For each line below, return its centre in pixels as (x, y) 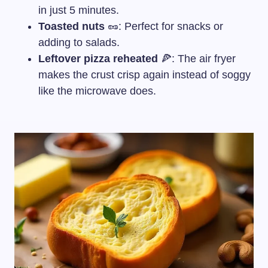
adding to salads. (79, 42)
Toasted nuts (71, 26)
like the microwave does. (97, 91)
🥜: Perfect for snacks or (164, 26)
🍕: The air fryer (197, 59)
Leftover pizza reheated (98, 59)
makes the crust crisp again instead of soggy (144, 75)
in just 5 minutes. (79, 10)
